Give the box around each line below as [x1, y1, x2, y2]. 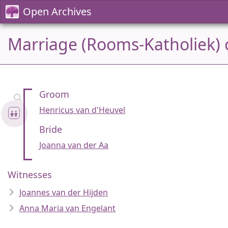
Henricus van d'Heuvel [39, 104, 125, 116]
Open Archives [23, 5, 92, 18]
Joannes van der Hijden [19, 187, 108, 198]
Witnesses [8, 168, 52, 181]
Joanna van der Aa [39, 139, 108, 151]
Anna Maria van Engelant [19, 203, 116, 214]
